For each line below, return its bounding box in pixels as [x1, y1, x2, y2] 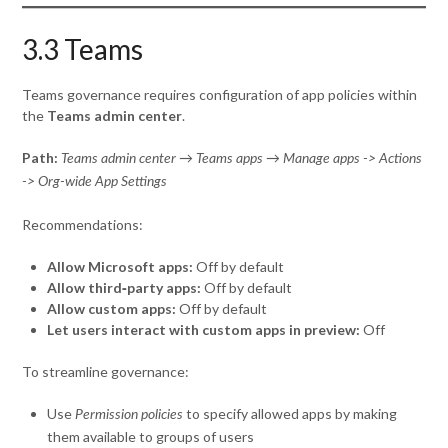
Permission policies [75, 407, 184, 422]
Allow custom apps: [47, 299, 177, 317]
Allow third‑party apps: [47, 278, 202, 296]
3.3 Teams [22, 31, 144, 66]
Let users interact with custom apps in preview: [47, 320, 361, 338]
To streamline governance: [22, 362, 190, 380]
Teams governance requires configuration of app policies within [22, 85, 418, 103]
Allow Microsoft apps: [47, 257, 194, 275]
